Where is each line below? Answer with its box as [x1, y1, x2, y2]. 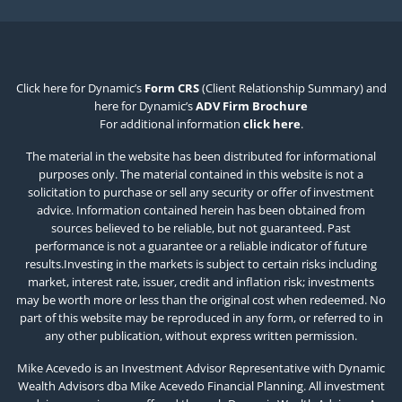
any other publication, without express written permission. [45, 328, 357, 344]
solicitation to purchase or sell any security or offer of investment [28, 184, 374, 200]
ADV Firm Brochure [196, 98, 308, 114]
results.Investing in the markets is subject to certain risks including [25, 256, 377, 272]
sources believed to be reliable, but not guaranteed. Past [51, 220, 351, 236]
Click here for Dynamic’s [15, 80, 144, 96]
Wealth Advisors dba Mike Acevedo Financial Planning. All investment [17, 378, 385, 394]
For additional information [99, 116, 243, 132]
